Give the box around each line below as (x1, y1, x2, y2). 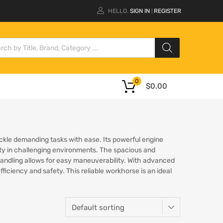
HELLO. (108, 7, 128, 14)
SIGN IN (130, 7, 150, 14)
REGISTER (154, 7, 181, 14)
